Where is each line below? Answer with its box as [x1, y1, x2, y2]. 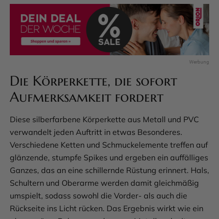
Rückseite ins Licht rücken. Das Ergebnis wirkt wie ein [10, 203, 203, 214]
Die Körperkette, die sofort [10, 72, 177, 90]
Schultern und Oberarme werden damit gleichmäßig [10, 178, 199, 188]
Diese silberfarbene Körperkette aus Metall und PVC [10, 114, 199, 125]
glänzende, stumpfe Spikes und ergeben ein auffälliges [10, 153, 208, 163]
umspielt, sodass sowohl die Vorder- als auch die [10, 191, 187, 201]
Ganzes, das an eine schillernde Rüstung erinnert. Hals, [10, 165, 209, 175]
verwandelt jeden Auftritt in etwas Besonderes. [10, 127, 182, 137]
